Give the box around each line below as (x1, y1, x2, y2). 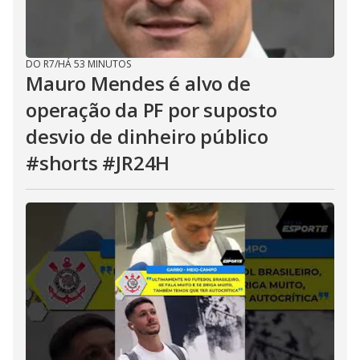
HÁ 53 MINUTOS (58, 57, 131, 71)
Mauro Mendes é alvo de (26, 70, 251, 96)
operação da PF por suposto (26, 96, 277, 123)
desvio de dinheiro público (26, 123, 268, 149)
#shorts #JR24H (26, 149, 170, 176)
